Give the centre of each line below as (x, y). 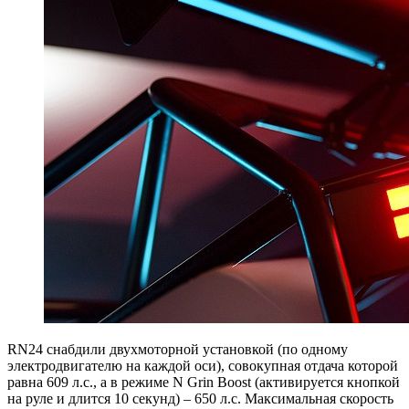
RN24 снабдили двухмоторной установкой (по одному (178, 349)
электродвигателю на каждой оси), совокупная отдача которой (203, 365)
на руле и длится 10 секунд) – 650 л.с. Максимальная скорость (200, 398)
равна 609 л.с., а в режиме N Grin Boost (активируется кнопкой (204, 382)
